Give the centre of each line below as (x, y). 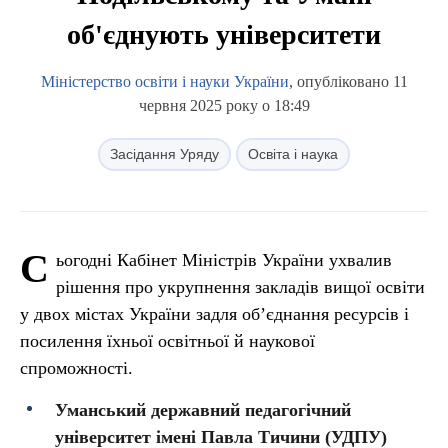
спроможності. (76, 368)
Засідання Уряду (164, 154)
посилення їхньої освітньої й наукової (167, 341)
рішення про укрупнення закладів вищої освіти (240, 287)
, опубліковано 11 (348, 81)
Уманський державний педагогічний (203, 410)
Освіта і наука (293, 154)
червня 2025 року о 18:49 (224, 105)
